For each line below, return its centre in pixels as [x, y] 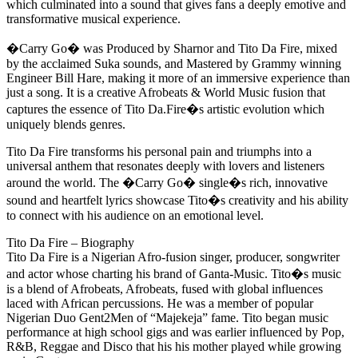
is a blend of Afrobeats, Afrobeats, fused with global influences [165, 289]
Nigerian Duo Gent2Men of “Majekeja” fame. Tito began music [167, 318]
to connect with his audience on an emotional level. [135, 216]
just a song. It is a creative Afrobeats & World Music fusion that [166, 93]
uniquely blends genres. [66, 125]
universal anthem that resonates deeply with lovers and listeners [165, 166]
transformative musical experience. [93, 19]
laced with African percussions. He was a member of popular [160, 304]
